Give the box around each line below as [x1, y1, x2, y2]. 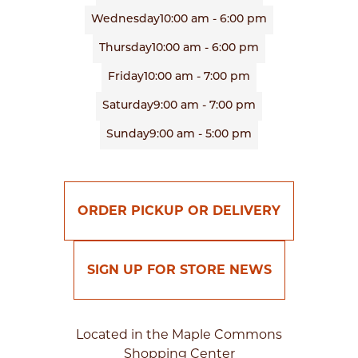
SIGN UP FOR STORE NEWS [86, 262, 272, 278]
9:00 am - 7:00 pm [153, 100, 256, 113]
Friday [108, 71, 144, 84]
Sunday [106, 129, 149, 141]
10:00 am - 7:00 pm [144, 71, 250, 84]
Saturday [102, 100, 153, 113]
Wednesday [91, 14, 160, 26]
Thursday [99, 42, 152, 55]
